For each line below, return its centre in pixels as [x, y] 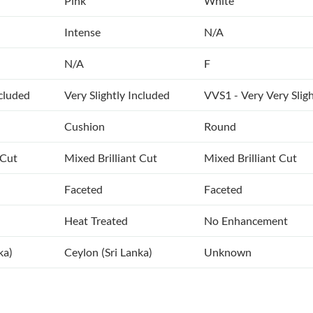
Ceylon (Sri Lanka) [108, 252]
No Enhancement [246, 221]
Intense [82, 32]
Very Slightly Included [117, 95]
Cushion [85, 126]
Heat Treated [96, 221]
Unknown [228, 252]
